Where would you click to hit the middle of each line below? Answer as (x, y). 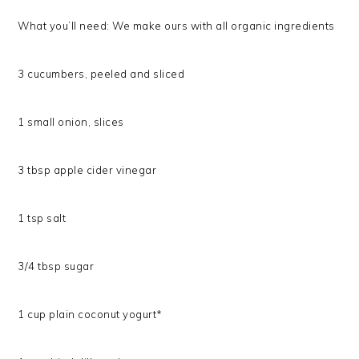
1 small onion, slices (71, 121)
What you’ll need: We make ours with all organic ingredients (176, 25)
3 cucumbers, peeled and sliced (101, 73)
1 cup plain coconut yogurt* (90, 314)
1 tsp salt (42, 218)
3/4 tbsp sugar (56, 266)
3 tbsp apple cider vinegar (87, 169)
